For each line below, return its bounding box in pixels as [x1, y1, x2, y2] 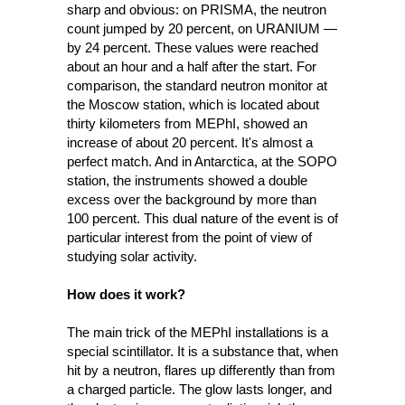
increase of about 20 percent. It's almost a [67, 135, 313, 150]
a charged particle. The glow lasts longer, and [67, 381, 332, 397]
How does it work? [67, 287, 189, 302]
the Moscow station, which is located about [67, 97, 319, 112]
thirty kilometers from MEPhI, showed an [67, 116, 307, 131]
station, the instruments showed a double [67, 173, 307, 188]
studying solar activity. [67, 249, 197, 264]
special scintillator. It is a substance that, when [67, 344, 338, 359]
